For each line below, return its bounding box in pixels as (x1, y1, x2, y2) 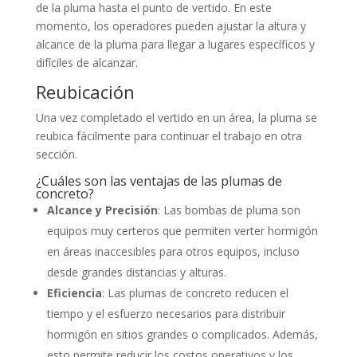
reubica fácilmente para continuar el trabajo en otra (35, 128, 302, 144)
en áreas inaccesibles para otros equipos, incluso (46, 244, 300, 260)
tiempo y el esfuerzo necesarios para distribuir (46, 306, 285, 322)
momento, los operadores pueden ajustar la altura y (35, 18, 306, 34)
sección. (35, 147, 77, 163)
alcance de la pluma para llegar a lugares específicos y (35, 37, 315, 53)
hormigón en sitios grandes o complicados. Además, (46, 327, 318, 343)
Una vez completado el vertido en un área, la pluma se (35, 110, 317, 126)
